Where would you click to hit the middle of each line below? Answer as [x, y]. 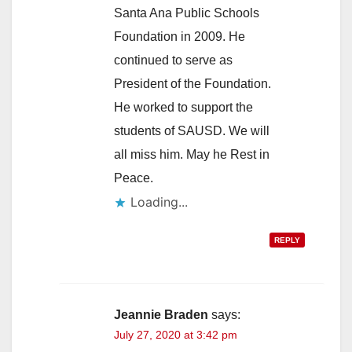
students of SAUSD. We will [192, 131]
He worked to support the [183, 108]
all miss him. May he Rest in [192, 155]
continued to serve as [173, 60]
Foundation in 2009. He [180, 37]
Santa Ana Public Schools [187, 13]
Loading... [159, 202]
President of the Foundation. [192, 84]
